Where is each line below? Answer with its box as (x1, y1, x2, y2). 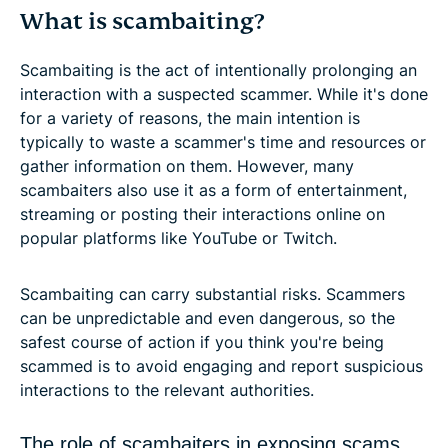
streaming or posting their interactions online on (20, 203, 385, 224)
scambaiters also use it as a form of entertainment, (20, 179, 407, 200)
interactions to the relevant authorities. (20, 379, 314, 400)
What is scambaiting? (20, 6, 264, 36)
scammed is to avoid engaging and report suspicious (20, 355, 423, 376)
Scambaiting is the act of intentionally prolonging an (20, 59, 417, 80)
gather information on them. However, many (20, 155, 354, 176)
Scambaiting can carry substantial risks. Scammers (20, 283, 405, 304)
